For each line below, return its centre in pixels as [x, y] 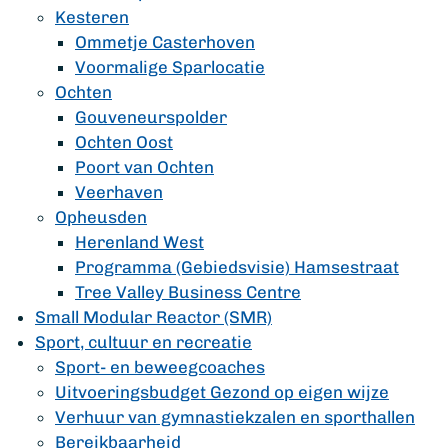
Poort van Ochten [144, 167]
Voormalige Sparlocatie [170, 67]
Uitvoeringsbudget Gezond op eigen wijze [222, 392]
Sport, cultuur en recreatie [143, 342]
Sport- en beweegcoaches [160, 367]
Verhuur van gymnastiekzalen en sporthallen [235, 417]
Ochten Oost [124, 142]
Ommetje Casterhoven [165, 42]
